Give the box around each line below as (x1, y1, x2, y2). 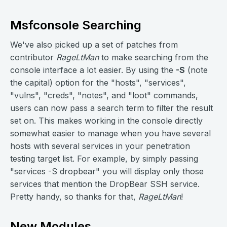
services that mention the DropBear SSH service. (10, 179, 200, 189)
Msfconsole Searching (10, 18, 141, 32)
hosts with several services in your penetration (10, 141, 190, 151)
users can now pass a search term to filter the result (10, 103, 213, 113)
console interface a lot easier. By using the (10, 65, 176, 75)
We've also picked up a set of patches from (10, 40, 178, 50)
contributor (10, 52, 56, 62)
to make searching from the (99, 52, 208, 62)
